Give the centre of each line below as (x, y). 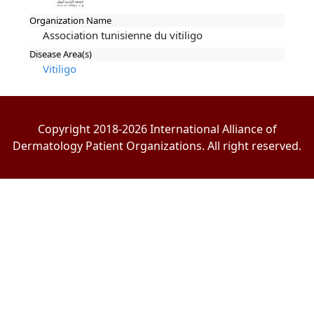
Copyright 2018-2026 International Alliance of (157, 129)
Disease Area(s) (61, 54)
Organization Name (71, 21)
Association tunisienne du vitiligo (122, 35)
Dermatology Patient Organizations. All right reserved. (157, 145)
